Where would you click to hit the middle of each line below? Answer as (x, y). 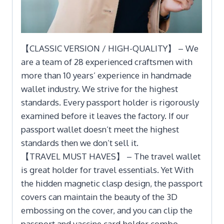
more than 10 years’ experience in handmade (106, 75)
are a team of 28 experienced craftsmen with (107, 61)
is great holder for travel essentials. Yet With (107, 169)
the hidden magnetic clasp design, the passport (112, 183)
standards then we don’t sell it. (80, 142)
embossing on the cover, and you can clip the (107, 210)
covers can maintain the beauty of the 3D (99, 196)
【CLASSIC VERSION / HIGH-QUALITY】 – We (110, 48)
